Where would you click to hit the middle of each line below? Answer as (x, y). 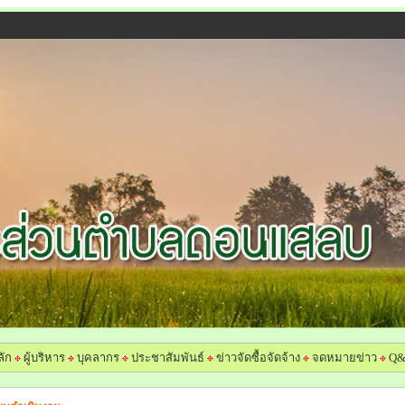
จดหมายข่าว (344, 358)
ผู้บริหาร (43, 358)
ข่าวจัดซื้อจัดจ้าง (258, 358)
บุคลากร (98, 358)
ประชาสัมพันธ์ (168, 358)
